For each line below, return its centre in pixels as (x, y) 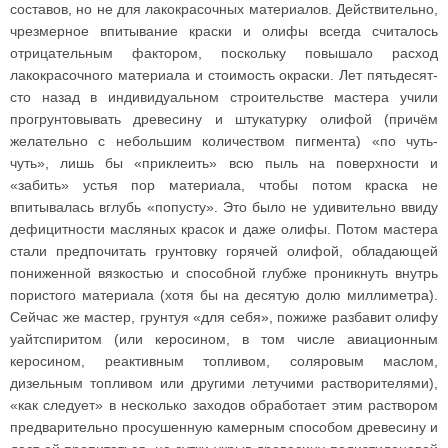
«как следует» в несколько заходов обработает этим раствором (224, 405)
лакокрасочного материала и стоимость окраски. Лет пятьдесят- (224, 75)
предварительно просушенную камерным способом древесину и (224, 427)
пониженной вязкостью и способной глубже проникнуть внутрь (224, 273)
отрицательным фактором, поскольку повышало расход (224, 53)
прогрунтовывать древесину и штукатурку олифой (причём (224, 119)
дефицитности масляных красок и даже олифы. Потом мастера (224, 229)
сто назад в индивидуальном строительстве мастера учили (224, 97)
